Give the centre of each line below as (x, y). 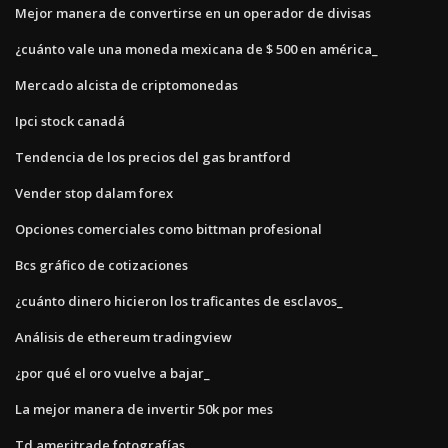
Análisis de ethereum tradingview (123, 336)
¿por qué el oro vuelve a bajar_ (112, 372)
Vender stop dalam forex (94, 192)
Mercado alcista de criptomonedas (126, 84)
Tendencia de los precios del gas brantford (153, 156)
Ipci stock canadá (70, 120)
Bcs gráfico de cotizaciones (101, 264)
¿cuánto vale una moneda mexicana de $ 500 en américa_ (196, 48)
